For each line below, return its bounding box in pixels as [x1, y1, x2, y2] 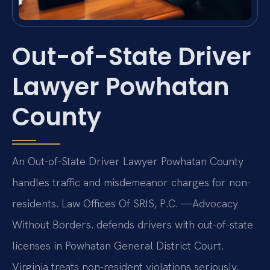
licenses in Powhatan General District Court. [12, 239, 224, 253]
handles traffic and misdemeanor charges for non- [12, 175, 251, 190]
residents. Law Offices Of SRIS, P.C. [12, 196, 181, 211]
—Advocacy [181, 196, 238, 211]
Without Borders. [12, 218, 93, 232]
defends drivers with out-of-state [93, 218, 253, 232]
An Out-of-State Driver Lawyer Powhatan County [12, 154, 243, 169]
